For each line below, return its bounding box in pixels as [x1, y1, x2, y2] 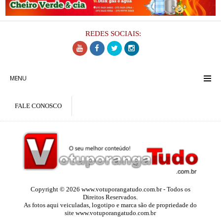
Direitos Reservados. [83, 193, 138, 201]
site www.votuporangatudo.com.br [65, 209, 156, 217]
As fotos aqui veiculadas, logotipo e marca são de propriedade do [24, 201, 197, 209]
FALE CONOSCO [15, 102, 62, 110]
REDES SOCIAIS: [85, 30, 141, 38]
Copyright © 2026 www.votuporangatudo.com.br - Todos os [30, 185, 190, 193]
